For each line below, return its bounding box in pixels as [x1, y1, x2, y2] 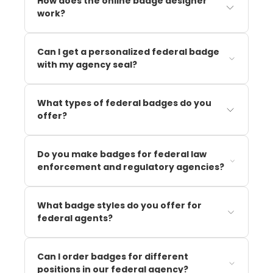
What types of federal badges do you [37, 96, 211, 109]
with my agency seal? [37, 58, 137, 71]
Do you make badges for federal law [37, 147, 207, 160]
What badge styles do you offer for [37, 199, 202, 211]
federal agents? [37, 211, 113, 224]
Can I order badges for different [37, 250, 188, 263]
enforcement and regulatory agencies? [37, 160, 224, 173]
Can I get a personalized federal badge [37, 45, 219, 58]
